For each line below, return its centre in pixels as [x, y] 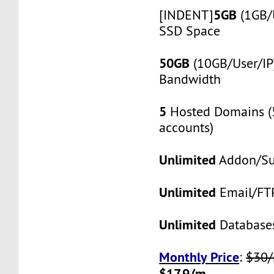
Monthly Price [199, 257]
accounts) [187, 127]
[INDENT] [187, 15]
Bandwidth [190, 79]
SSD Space [190, 31]
